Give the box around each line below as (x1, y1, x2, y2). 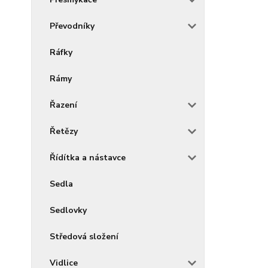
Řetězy (50, 126, 78, 137)
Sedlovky (50, 205, 87, 216)
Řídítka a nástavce (50, 152, 126, 163)
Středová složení (50, 231, 118, 242)
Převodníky (50, 20, 95, 32)
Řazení (50, 99, 77, 111)
